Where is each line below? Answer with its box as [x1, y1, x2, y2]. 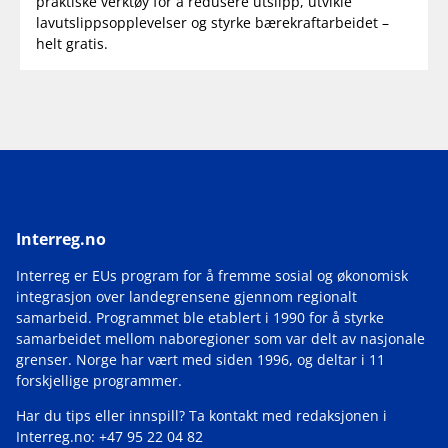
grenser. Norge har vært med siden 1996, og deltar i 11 [16, 349, 385, 369]
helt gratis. [36, 33, 108, 53]
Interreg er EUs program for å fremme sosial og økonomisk [16, 265, 408, 285]
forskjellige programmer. [16, 370, 182, 390]
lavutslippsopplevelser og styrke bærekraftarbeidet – [36, 12, 389, 32]
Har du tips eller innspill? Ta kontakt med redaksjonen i [16, 405, 387, 425]
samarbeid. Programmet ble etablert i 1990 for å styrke [16, 307, 384, 327]
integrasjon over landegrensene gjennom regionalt [16, 286, 357, 306]
